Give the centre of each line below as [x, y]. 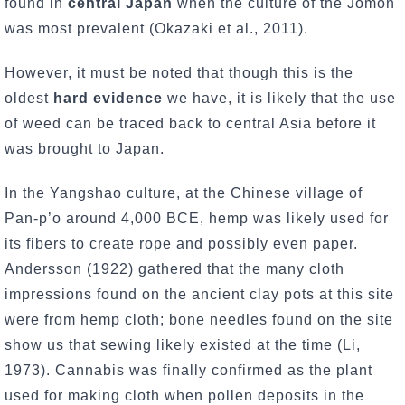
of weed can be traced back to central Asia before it [190, 123]
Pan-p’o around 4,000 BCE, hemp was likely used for [197, 218]
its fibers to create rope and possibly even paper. [181, 243]
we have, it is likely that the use [279, 98]
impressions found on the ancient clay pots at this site [199, 294]
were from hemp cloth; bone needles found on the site [199, 319]
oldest [29, 98]
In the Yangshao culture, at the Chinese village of [184, 193]
